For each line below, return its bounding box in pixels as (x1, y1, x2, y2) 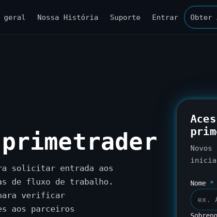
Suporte (110, 13, 140, 21)
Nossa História (37, 13, 98, 21)
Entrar (152, 13, 178, 21)
